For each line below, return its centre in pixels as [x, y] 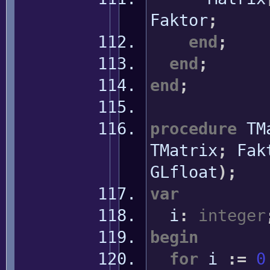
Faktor [179, 20]
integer [232, 215]
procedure [193, 129]
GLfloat [184, 172]
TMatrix [184, 150]
